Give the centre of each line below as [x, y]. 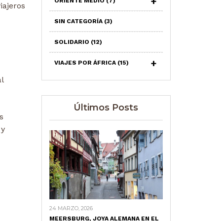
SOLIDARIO [72, 42]
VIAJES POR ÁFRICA [86, 63]
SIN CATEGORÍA [79, 21]
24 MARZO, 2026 [71, 208]
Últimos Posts [106, 108]
